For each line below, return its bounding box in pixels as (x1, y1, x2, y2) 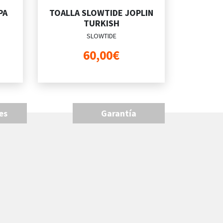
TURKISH (83, 17, 119, 29)
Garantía (101, 107, 136, 119)
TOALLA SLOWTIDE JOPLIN (49, 6, 153, 18)
